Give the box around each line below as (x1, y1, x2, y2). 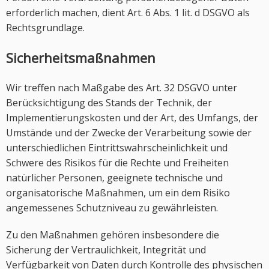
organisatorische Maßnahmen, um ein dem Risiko (6, 186, 230, 199)
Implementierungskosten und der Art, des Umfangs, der (6, 111, 258, 124)
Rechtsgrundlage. (6, 21, 85, 34)
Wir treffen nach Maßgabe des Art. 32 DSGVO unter (6, 81, 237, 94)
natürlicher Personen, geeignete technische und (6, 171, 223, 184)
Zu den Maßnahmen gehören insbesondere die (6, 228, 219, 241)
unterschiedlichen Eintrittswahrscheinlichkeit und (6, 141, 228, 154)
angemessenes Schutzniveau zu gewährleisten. (6, 201, 218, 214)
